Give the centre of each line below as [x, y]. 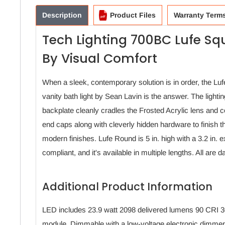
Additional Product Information [127, 187]
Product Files [133, 15]
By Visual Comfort [100, 59]
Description [62, 15]
